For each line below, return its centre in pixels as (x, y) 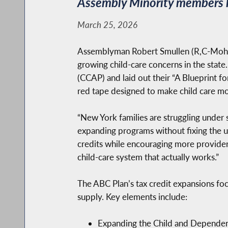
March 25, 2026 (107, 24)
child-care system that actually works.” (148, 157)
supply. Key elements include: (132, 196)
